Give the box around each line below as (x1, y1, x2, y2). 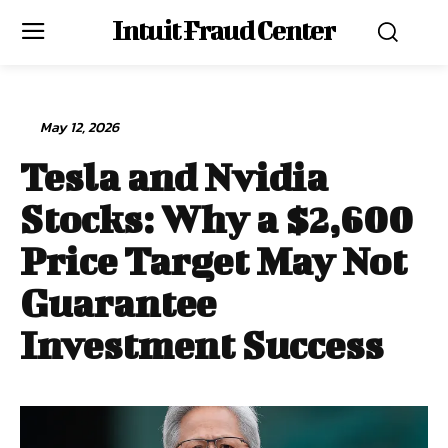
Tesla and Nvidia (20, 155, 328, 199)
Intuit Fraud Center (112, 14, 336, 45)
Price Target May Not (20, 239, 407, 283)
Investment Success (20, 323, 383, 367)
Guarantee (20, 281, 216, 325)
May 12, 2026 (40, 116, 119, 138)
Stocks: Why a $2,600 (20, 197, 413, 241)
